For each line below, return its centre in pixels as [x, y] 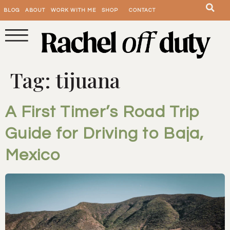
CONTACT [142, 10]
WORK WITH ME [73, 10]
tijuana [88, 80]
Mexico [33, 156]
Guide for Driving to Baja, [105, 134]
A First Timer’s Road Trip [103, 112]
